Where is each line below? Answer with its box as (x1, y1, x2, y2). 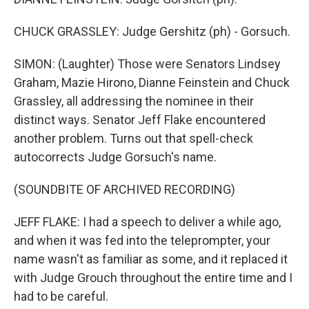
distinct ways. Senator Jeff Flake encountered (14, 112, 266, 127)
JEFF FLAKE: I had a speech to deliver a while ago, (14, 215, 281, 229)
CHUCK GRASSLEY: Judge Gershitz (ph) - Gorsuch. (14, 24, 290, 39)
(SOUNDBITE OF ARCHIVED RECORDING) (14, 182, 235, 197)
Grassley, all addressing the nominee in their (14, 94, 254, 108)
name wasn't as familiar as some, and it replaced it (14, 252, 288, 266)
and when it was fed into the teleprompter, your (14, 233, 270, 248)
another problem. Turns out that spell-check (14, 131, 253, 146)
